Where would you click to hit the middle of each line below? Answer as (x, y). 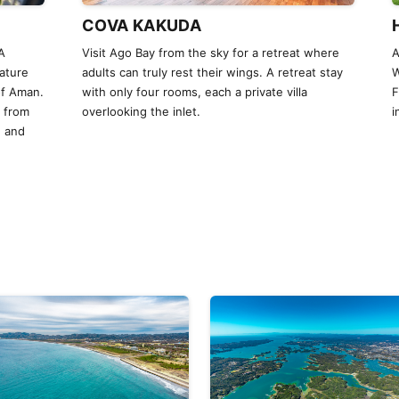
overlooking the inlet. (141, 111)
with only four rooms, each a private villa (195, 92)
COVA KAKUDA (142, 25)
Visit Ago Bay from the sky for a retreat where (211, 53)
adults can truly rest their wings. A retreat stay (212, 72)
